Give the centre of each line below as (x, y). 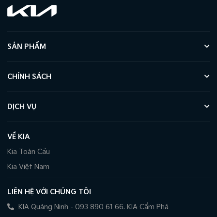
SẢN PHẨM (27, 46)
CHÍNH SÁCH (29, 77)
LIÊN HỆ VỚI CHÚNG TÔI (49, 192)
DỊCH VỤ (22, 107)
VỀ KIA (19, 137)
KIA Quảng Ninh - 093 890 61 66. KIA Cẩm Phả (93, 207)
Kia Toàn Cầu (29, 152)
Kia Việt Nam (28, 167)
